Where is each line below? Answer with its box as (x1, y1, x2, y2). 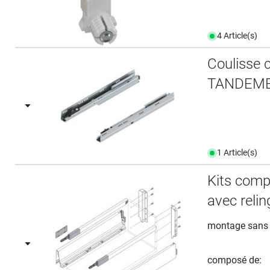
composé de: (207, 254, 262, 266)
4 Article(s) (217, 31, 258, 40)
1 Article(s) (217, 148, 258, 157)
